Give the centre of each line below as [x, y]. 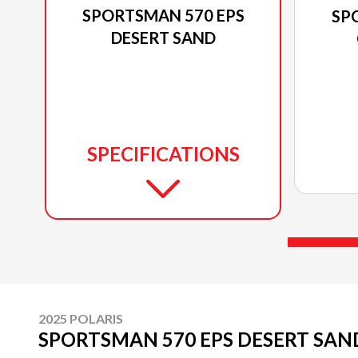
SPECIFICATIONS [163, 154]
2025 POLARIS [81, 318]
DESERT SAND [163, 38]
